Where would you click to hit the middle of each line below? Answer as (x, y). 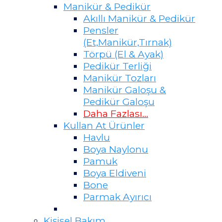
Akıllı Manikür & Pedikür (139, 19)
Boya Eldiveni (115, 173)
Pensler (101, 30)
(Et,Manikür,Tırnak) (128, 42)
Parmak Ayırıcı (117, 197)
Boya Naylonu (116, 149)
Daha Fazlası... (116, 114)
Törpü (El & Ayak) (123, 54)
